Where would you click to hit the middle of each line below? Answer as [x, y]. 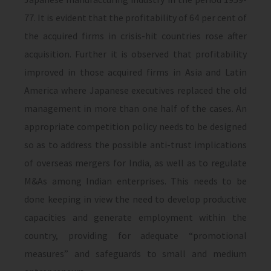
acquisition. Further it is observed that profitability [135, 54]
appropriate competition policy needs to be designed [135, 126]
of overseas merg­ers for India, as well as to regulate [135, 163]
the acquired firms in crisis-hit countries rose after [135, 36]
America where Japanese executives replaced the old [135, 90]
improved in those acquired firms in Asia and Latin [135, 72]
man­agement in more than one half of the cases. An [135, 108]
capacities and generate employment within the [135, 217]
